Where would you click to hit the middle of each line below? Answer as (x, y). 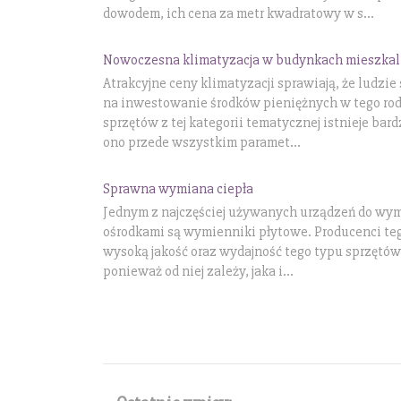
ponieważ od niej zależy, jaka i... (198, 271)
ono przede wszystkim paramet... (202, 142)
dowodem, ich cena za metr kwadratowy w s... (239, 14)
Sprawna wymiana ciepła (178, 188)
